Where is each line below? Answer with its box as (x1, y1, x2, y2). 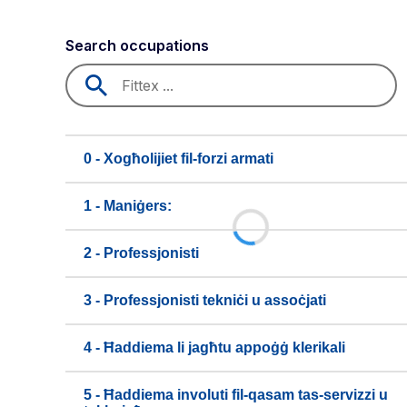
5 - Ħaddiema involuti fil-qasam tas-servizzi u (84, 387, 388, 402)
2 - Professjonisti (84, 245, 199, 261)
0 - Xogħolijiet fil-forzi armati (84, 151, 273, 166)
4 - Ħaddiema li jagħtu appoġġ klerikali (84, 340, 345, 355)
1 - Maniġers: (84, 198, 172, 213)
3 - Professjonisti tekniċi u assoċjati (84, 293, 326, 308)
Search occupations (65, 36, 209, 55)
